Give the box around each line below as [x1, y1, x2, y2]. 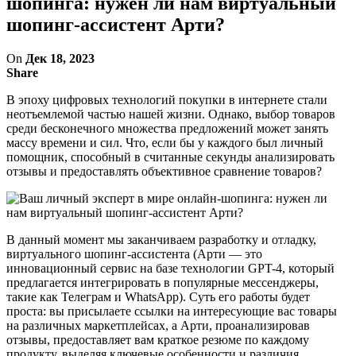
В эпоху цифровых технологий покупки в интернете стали [6, 92, 327, 106]
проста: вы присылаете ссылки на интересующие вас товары [6, 304, 337, 318]
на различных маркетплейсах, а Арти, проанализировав [6, 318, 310, 332]
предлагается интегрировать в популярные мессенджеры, [6, 275, 319, 289]
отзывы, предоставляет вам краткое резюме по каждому [6, 332, 309, 346]
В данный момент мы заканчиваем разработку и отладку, [6, 232, 316, 246]
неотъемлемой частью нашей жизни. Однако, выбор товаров [6, 106, 335, 121]
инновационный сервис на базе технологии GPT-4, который [6, 261, 335, 275]
